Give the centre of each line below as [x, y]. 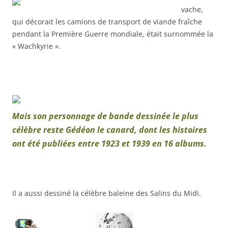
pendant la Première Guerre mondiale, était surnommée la [113, 34]
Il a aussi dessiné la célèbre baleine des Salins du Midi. [107, 193]
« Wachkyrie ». [36, 46]
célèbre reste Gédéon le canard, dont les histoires [110, 130]
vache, [192, 9]
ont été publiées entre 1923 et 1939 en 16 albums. [109, 143]
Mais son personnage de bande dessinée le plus [105, 116]
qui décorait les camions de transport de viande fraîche [107, 21]
